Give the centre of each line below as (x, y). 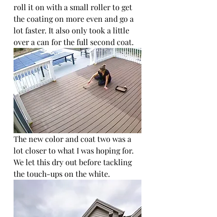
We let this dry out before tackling (74, 162)
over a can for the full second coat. (74, 42)
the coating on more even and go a (75, 19)
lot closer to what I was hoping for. (75, 150)
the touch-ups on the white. (62, 174)
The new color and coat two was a (73, 139)
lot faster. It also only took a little (72, 30)
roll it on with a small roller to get (74, 7)
